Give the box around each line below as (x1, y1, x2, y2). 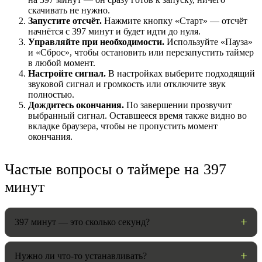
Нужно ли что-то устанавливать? (15, 250, 147, 261)
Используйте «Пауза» (164, 36, 253, 47)
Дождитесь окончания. (28, 99, 124, 110)
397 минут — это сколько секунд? (15, 216, 150, 227)
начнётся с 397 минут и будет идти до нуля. (28, 26, 201, 36)
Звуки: (14, 157, 40, 167)
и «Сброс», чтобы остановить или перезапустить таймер (28, 47, 254, 57)
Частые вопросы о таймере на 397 (5, 160, 226, 178)
